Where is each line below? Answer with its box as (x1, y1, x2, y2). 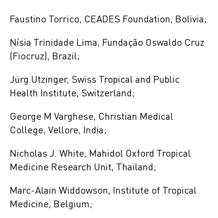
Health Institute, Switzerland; (10, 89, 135, 99)
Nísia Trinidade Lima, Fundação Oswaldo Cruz (10, 38, 204, 48)
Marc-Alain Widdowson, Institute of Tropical (10, 186, 197, 196)
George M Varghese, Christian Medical (10, 112, 173, 122)
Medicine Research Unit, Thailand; (10, 163, 156, 173)
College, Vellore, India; (10, 126, 107, 136)
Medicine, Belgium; (10, 200, 92, 210)
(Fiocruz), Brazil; (10, 52, 80, 62)
